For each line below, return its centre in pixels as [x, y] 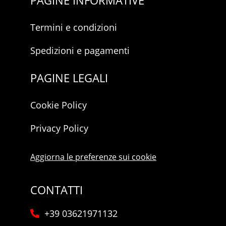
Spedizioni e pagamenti [80, 50]
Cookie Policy [59, 105]
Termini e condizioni [74, 27]
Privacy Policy [59, 128]
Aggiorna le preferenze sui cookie [93, 157]
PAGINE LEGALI [69, 77]
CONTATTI [56, 189]
